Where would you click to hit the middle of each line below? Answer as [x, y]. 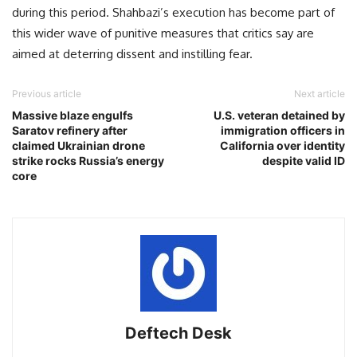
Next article [320, 94]
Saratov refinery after [70, 130]
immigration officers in [283, 130]
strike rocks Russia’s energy [88, 161]
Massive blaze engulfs [73, 115]
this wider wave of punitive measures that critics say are [163, 33]
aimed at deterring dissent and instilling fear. [132, 54]
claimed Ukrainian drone [78, 145]
